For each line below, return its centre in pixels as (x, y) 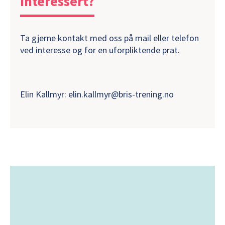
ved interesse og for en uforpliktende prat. (100, 50)
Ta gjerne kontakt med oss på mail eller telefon (109, 38)
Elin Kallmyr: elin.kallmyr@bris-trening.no (97, 94)
